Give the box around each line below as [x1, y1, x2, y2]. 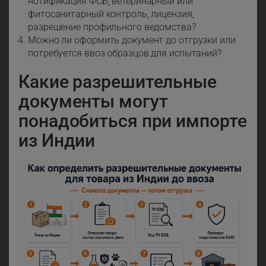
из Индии [18, 130, 96, 151]
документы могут [18, 91, 168, 112]
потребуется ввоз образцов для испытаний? [28, 47, 221, 59]
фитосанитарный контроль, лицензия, [28, 8, 194, 20]
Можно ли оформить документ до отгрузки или [28, 34, 236, 46]
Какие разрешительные [18, 71, 217, 93]
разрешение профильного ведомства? [28, 21, 196, 33]
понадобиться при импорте [18, 110, 247, 132]
